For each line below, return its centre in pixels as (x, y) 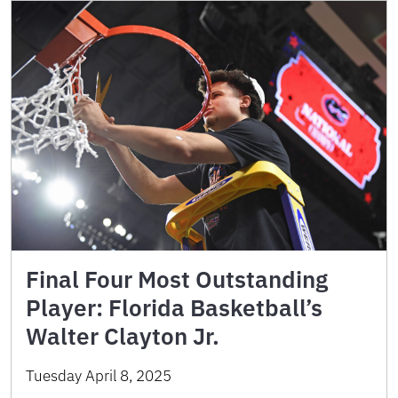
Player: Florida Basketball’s (174, 308)
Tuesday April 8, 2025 (99, 376)
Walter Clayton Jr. (123, 336)
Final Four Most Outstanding (177, 279)
